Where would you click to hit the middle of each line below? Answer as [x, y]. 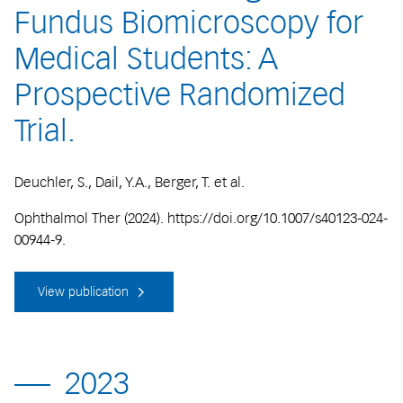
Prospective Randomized [180, 95]
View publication [85, 292]
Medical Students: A [146, 59]
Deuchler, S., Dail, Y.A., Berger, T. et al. [131, 182]
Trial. [45, 131]
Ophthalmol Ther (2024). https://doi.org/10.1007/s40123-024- [201, 218]
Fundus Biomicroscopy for [189, 23]
